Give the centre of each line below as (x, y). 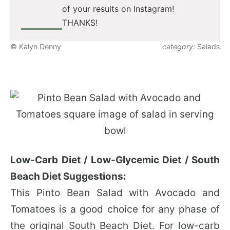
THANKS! (80, 22)
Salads (207, 46)
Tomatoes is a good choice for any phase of (115, 209)
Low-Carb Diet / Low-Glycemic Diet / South (115, 160)
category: (179, 46)
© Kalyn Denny (36, 46)
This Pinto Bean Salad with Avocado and (115, 193)
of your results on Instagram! (118, 8)
